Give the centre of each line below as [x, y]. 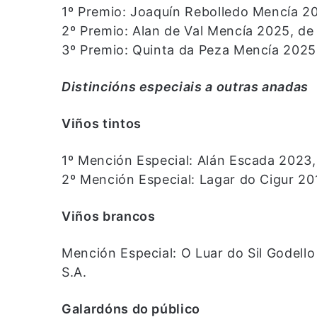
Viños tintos [102, 124]
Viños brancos [109, 217]
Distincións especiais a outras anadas [185, 87]
